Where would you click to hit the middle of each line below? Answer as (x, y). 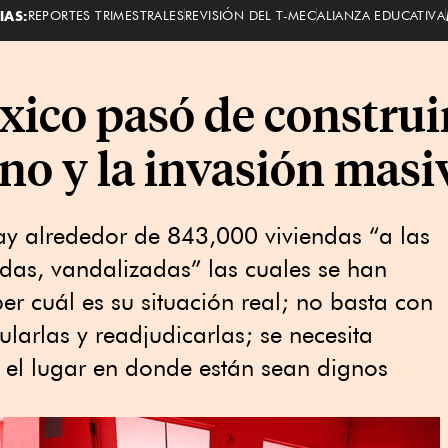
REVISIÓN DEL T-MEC (250, 14)
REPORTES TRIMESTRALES (105, 14)
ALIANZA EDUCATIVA (381, 14)
